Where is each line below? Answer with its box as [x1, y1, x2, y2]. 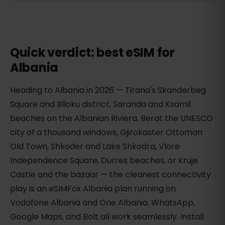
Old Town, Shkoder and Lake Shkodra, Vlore [10, 141, 180, 153]
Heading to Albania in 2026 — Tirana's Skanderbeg [10, 84, 206, 96]
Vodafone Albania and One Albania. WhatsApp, [10, 197, 195, 209]
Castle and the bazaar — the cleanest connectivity [10, 169, 211, 181]
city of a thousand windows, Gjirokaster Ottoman [10, 127, 202, 139]
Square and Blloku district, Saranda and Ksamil [10, 98, 191, 110]
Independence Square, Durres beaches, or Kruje [10, 155, 198, 167]
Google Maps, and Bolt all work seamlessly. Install [10, 211, 204, 223]
